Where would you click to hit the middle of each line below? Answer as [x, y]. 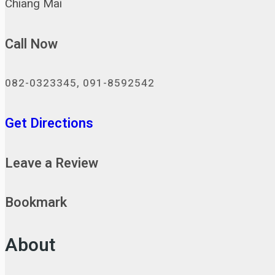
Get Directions [49, 124]
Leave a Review [52, 163]
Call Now [31, 44]
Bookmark [36, 203]
